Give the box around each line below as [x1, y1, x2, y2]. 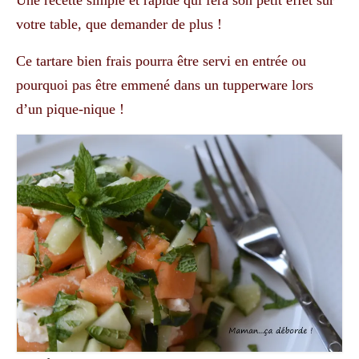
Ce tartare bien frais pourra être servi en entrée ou [16, 53, 306, 70]
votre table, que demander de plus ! [16, 16, 222, 33]
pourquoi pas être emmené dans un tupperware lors [16, 77, 313, 94]
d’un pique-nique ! [16, 101, 124, 118]
